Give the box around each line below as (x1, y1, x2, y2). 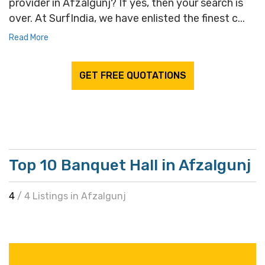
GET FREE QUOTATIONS (79, 70, 186, 81)
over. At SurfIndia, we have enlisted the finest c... (9, 12, 245, 25)
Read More (9, 33, 49, 43)
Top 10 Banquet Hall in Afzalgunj (9, 156, 251, 174)
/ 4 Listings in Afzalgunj (17, 190, 126, 202)
